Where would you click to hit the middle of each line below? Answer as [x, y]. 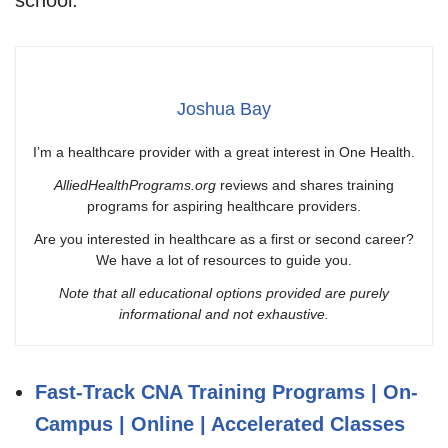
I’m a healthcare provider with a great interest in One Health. [224, 151]
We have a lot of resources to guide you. [224, 259]
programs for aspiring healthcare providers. [224, 205]
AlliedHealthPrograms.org [135, 184]
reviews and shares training [305, 184]
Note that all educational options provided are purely [224, 292]
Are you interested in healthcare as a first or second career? [224, 238]
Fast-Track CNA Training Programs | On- [226, 391]
